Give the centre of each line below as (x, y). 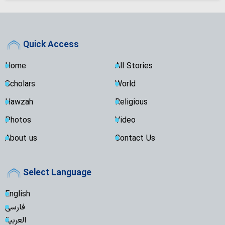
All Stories (134, 66)
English (18, 194)
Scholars (20, 84)
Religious (131, 102)
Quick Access (51, 45)
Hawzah (19, 102)
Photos (18, 120)
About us (21, 138)
